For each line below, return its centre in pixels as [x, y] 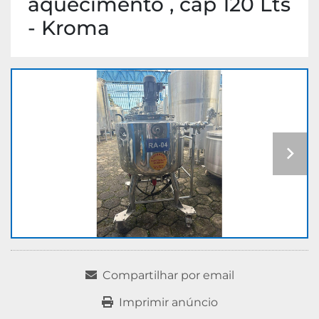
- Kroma [69, 28]
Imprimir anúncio [168, 303]
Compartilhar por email [168, 276]
